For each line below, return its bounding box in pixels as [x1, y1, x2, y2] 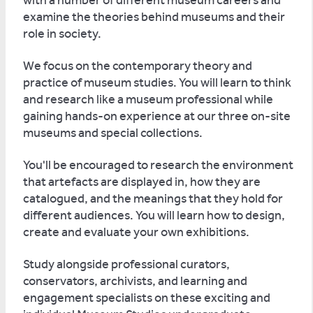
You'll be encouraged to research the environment [23, 157, 293, 173]
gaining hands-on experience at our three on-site [23, 108, 291, 124]
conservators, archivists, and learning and [23, 273, 247, 289]
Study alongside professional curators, [23, 256, 230, 272]
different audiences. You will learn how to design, [23, 208, 285, 223]
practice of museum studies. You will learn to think [23, 75, 291, 90]
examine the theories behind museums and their [23, 9, 285, 24]
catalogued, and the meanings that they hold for [23, 191, 283, 206]
